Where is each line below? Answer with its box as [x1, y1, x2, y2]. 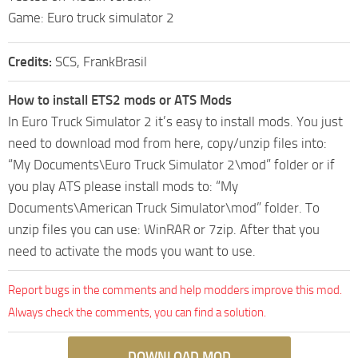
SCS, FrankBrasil [55, 53, 147, 70]
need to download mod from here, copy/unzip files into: [8, 134, 327, 151]
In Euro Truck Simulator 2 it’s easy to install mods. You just [8, 113, 343, 129]
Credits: [8, 53, 55, 70]
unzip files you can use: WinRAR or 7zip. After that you [8, 221, 320, 237]
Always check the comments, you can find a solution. [8, 304, 266, 320]
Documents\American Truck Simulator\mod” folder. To [8, 199, 320, 216]
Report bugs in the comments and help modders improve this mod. [8, 282, 342, 297]
